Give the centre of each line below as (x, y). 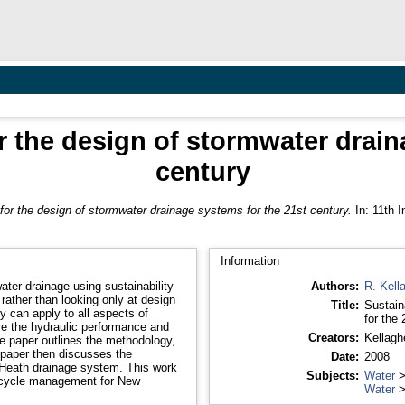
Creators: (333, 337)
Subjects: (332, 375)
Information (250, 260)
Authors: (334, 286)
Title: (344, 305)
